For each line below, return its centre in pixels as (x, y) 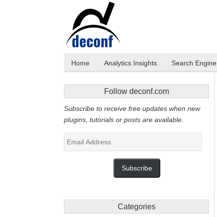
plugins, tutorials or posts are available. (124, 120)
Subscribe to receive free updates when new (132, 108)
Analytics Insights (131, 63)
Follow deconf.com (137, 91)
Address (78, 149)
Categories (137, 207)
